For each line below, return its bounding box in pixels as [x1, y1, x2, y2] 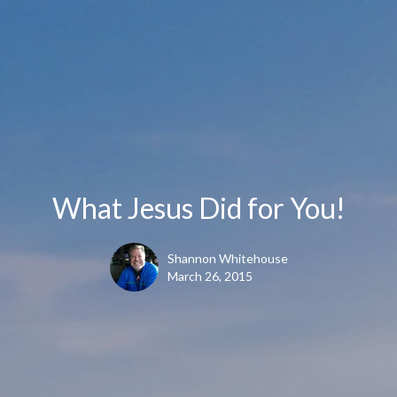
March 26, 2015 [167, 269, 253, 284]
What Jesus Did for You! [51, 191, 346, 226]
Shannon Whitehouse [167, 251, 288, 267]
